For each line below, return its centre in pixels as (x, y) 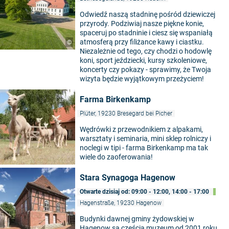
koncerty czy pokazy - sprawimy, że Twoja (145, 70)
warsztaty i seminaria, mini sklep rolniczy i (145, 139)
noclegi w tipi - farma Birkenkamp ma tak (144, 148)
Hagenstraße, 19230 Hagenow (121, 203)
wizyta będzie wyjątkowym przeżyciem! (142, 79)
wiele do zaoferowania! (116, 157)
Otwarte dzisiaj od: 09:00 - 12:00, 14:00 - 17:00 (145, 192)
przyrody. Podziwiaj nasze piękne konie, (142, 24)
